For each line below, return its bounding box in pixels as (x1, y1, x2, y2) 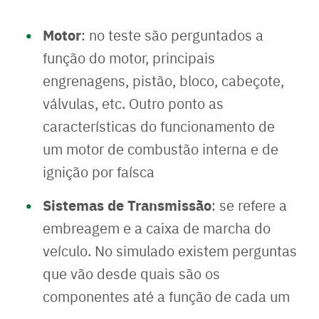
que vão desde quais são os (43, 263, 220, 283)
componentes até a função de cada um (43, 286, 290, 306)
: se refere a (211, 195, 287, 215)
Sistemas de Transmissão (43, 194, 211, 216)
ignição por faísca (43, 162, 155, 182)
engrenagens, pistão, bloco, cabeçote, (43, 70, 284, 90)
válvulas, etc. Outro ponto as (43, 93, 224, 113)
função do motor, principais (43, 48, 215, 68)
